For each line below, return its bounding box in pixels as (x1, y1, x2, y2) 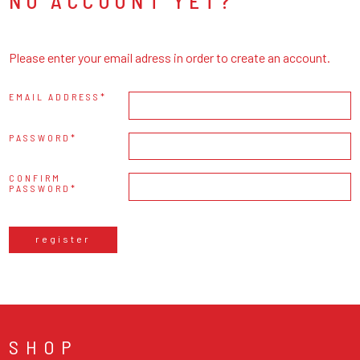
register (35, 232, 92, 244)
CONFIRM (9, 172, 62, 184)
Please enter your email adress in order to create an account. (9, 49, 331, 65)
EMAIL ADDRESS (9, 90, 101, 102)
